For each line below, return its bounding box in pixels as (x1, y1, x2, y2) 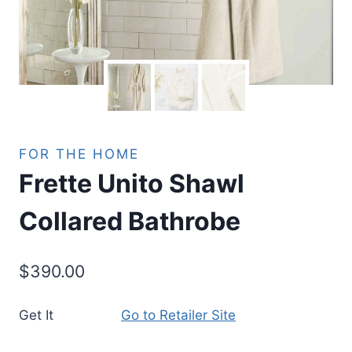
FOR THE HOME (19, 146, 139, 163)
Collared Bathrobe (19, 206, 240, 237)
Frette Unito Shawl (19, 168, 244, 200)
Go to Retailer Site (121, 306, 236, 323)
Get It (19, 306, 53, 323)
